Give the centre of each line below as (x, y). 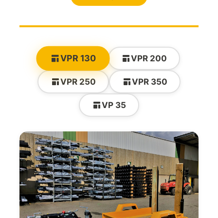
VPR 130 (78, 58)
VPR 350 (150, 82)
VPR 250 (78, 82)
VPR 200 (149, 58)
